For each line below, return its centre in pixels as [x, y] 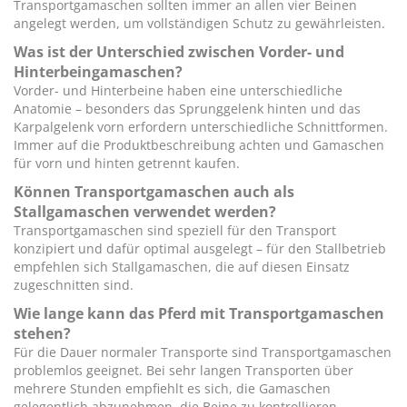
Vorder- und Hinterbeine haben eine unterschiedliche [178, 90]
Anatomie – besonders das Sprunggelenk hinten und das [187, 109]
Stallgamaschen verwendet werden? [145, 212]
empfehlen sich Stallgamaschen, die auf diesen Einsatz [182, 267]
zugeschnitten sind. [74, 285]
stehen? [42, 333]
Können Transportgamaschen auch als [154, 192]
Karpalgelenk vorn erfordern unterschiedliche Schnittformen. [201, 127]
